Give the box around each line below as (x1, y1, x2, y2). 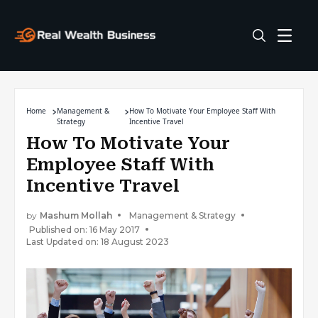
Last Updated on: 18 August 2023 (26, 236, 169, 247)
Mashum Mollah (40, 209, 112, 221)
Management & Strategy (129, 209, 236, 221)
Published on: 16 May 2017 (29, 224, 140, 235)
